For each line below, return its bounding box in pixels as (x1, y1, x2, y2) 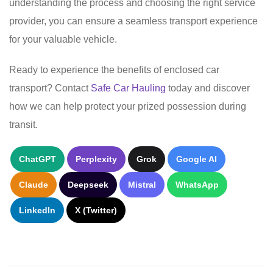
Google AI (176, 154, 217, 164)
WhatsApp (175, 179, 219, 190)
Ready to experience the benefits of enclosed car (9, 64, 219, 75)
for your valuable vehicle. (9, 34, 117, 44)
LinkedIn (19, 205, 55, 215)
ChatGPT (19, 154, 56, 164)
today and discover (166, 82, 250, 93)
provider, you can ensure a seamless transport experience (9, 15, 258, 26)
